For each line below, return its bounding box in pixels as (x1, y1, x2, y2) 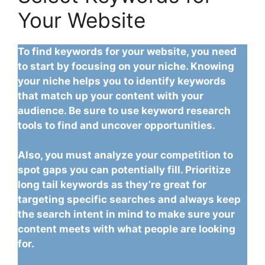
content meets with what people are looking (18, 222, 235, 235)
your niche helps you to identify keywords (18, 75, 226, 87)
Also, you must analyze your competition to (18, 148, 233, 161)
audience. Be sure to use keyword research (18, 104, 231, 117)
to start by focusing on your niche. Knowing (18, 60, 234, 72)
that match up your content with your (18, 89, 203, 102)
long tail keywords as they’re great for (18, 178, 206, 190)
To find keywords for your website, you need (18, 45, 237, 57)
